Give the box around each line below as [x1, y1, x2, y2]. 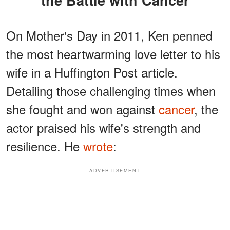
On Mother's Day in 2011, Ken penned [6, 26, 213, 45]
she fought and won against [6, 100, 159, 119]
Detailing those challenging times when [6, 82, 216, 100]
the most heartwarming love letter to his [6, 45, 220, 63]
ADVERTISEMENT [89, 167, 141, 175]
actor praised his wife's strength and [6, 119, 201, 137]
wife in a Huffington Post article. [6, 63, 178, 82]
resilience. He [6, 137, 83, 156]
